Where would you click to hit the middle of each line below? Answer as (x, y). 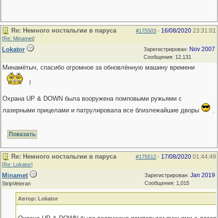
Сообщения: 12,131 (167, 57)
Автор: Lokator (38, 199)
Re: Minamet (18, 38)
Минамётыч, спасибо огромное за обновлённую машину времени (99, 67)
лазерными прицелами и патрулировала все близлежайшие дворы (102, 110)
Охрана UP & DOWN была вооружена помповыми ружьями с (92, 99)
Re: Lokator (17, 164)
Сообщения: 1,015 (167, 183)
